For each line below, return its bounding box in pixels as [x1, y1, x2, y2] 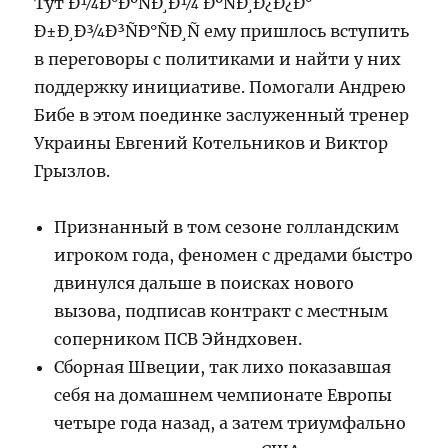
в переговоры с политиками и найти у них [34, 48, 402, 69]
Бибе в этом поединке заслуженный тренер [34, 104, 410, 125]
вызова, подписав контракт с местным [54, 300, 389, 321]
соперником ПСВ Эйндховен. [54, 328, 303, 349]
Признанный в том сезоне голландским [54, 216, 400, 237]
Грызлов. [34, 160, 111, 181]
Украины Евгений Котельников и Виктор [34, 132, 389, 153]
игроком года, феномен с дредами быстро [54, 244, 414, 265]
